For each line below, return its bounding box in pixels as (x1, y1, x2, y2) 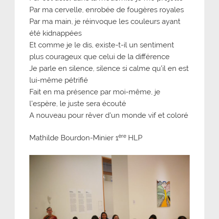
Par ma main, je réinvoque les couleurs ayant (29, 17, 180, 26)
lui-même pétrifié (29, 75, 88, 85)
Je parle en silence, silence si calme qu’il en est (29, 64, 189, 73)
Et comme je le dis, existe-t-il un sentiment (29, 40, 174, 49)
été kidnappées (29, 28, 82, 38)
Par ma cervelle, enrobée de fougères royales (29, 5, 184, 14)
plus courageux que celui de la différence (29, 52, 170, 61)
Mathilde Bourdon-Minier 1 (29, 133, 118, 143)
